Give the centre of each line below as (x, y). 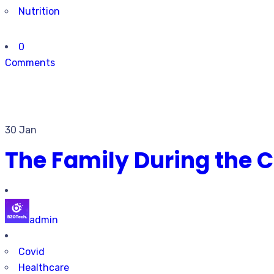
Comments (30, 63)
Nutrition (39, 11)
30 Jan (21, 130)
